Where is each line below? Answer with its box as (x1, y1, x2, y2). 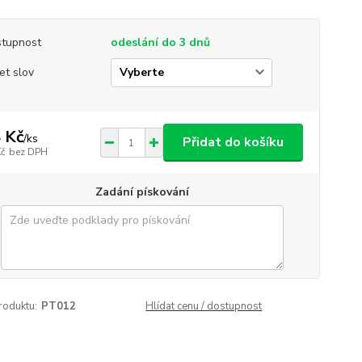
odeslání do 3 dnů (110, 35, 210, 50)
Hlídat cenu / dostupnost (145, 299, 263, 314)
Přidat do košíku (182, 133, 284, 151)
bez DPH (8, 145, 48, 158)
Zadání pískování (95, 184, 189, 200)
